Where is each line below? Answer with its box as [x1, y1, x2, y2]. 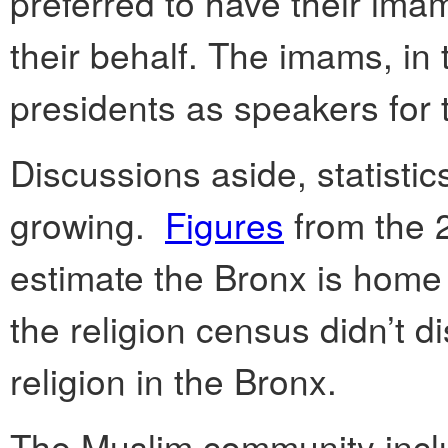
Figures [165, 199, 284, 250]
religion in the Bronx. [10, 355, 337, 406]
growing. [10, 199, 165, 250]
